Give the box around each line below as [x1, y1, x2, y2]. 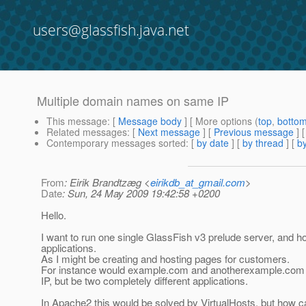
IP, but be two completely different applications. [41, 273, 248, 288]
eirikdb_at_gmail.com [150, 175, 245, 190]
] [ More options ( [182, 114, 258, 128]
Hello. [41, 208, 66, 223]
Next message [138, 125, 200, 139]
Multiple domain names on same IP [37, 92, 229, 110]
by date [197, 136, 229, 150]
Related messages [46, 125, 127, 139]
